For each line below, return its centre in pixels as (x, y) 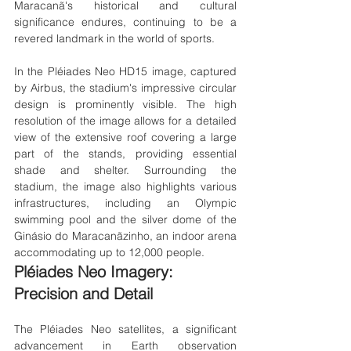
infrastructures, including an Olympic (125, 203)
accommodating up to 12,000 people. (109, 252)
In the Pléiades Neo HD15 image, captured (125, 71)
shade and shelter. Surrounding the (125, 170)
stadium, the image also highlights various (125, 186)
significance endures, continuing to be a (125, 22)
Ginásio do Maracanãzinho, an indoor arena (125, 236)
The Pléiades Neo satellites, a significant (125, 329)
